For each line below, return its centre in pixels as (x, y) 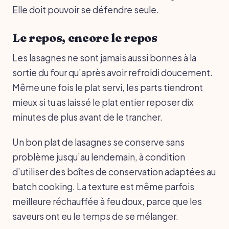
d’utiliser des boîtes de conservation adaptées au (114, 171)
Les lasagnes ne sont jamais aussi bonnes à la (104, 58)
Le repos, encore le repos (85, 38)
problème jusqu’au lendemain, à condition (99, 157)
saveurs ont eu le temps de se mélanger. (95, 216)
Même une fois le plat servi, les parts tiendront (108, 87)
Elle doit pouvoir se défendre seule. (86, 9)
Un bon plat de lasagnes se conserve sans (98, 142)
